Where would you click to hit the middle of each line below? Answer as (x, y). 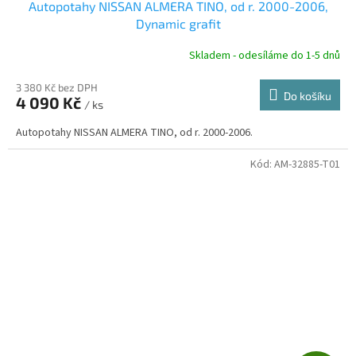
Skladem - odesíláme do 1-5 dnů (265, 56)
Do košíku (308, 95)
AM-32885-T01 (307, 164)
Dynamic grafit (178, 23)
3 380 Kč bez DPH (57, 87)
